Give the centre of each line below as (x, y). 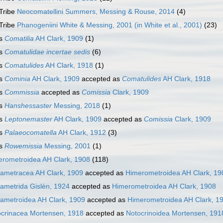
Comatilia (19, 39)
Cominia (17, 79)
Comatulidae (25, 52)
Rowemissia (23, 146)
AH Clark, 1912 (81, 133)
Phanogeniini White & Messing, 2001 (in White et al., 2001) (110, 25)
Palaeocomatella (31, 133)
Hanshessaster (28, 106)
